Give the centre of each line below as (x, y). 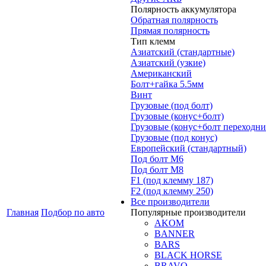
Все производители (170, 202)
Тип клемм (153, 41)
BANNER (175, 234)
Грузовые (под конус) (174, 137)
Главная (23, 212)
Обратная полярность (174, 20)
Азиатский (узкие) (168, 63)
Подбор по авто (73, 212)
